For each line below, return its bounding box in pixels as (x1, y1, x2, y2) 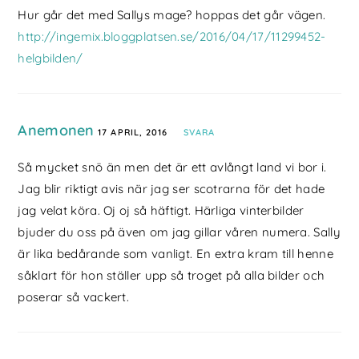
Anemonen (18, 121, 95, 140)
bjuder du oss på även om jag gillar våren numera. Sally (18, 224, 341, 240)
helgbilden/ (18, 50, 83, 67)
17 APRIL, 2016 (98, 127, 168, 139)
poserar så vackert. (18, 289, 130, 305)
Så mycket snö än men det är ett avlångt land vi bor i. (18, 159, 327, 175)
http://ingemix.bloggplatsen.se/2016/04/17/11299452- (18, 29, 326, 45)
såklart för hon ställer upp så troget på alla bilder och (18, 268, 325, 284)
